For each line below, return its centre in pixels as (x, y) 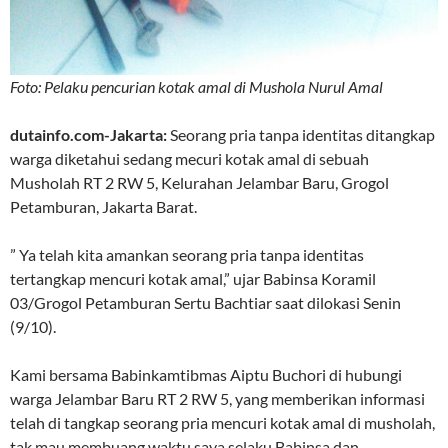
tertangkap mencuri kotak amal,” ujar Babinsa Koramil (193, 278)
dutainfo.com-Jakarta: (88, 134)
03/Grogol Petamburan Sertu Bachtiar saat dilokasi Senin (205, 302)
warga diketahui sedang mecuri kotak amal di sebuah (189, 158)
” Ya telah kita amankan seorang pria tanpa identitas (187, 254)
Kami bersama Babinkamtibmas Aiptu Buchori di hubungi (206, 374)
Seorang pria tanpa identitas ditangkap (301, 134)
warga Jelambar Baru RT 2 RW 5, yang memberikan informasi (217, 398)
